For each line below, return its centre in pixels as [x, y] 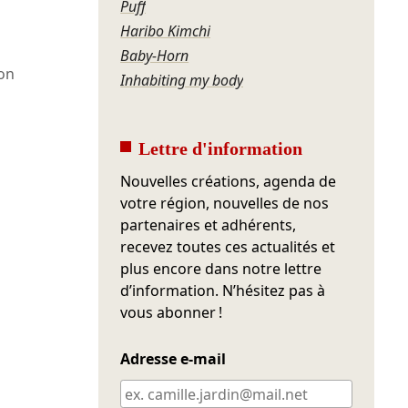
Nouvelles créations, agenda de [229, 182]
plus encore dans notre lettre [221, 269]
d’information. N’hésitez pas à [223, 291]
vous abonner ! [172, 313]
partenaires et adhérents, [209, 225]
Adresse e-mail [173, 359]
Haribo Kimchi [166, 31]
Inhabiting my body [182, 81]
